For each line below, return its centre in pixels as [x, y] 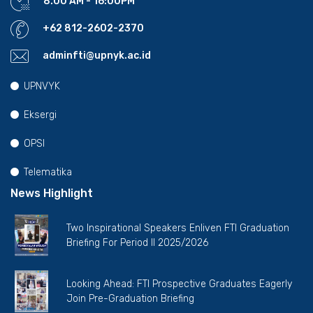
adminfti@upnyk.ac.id [97, 55]
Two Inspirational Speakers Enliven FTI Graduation [178, 228]
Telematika [48, 172]
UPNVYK [42, 86]
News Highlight [52, 193]
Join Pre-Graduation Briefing [130, 298]
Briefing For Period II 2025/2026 [137, 242]
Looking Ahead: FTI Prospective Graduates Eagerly [179, 284]
